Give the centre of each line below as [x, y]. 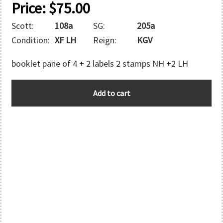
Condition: [31, 40]
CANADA [27, 86]
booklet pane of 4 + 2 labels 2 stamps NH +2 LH [100, 63]
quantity [27, 101]
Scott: [23, 26]
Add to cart [111, 93]
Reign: [105, 40]
